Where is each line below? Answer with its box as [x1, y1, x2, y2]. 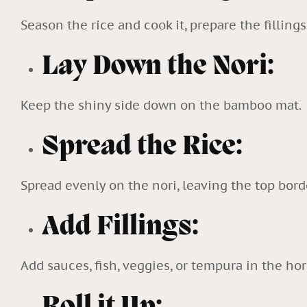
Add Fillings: [41, 212, 204, 243]
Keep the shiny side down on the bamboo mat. [21, 97, 304, 114]
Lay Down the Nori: [41, 52, 274, 83]
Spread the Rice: [41, 132, 243, 163]
